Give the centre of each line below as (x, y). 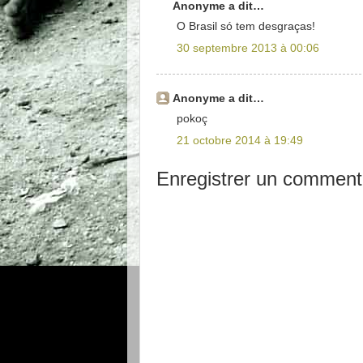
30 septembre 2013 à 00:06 (248, 47)
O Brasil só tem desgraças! (246, 26)
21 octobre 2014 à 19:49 (240, 141)
